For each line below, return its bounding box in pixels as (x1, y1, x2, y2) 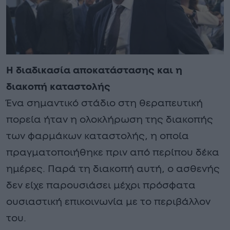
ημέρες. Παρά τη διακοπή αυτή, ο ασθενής (6, 164, 220, 174)
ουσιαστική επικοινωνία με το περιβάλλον (6, 197, 210, 207)
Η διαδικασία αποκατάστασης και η (6, 65, 182, 75)
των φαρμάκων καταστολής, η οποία (6, 131, 189, 141)
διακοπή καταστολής (6, 82, 110, 92)
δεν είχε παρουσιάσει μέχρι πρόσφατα (6, 180, 196, 190)
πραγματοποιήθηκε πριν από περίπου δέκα (6, 147, 219, 158)
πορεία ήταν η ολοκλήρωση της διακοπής (6, 114, 213, 125)
